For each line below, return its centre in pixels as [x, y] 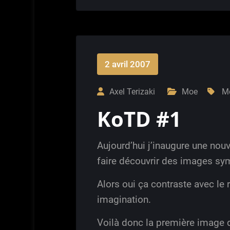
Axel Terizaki [132, 92]
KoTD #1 [139, 119]
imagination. [124, 199]
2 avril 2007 [128, 64]
